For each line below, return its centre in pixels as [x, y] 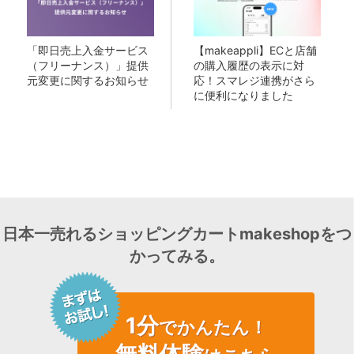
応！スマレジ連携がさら [254, 80]
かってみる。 [177, 256]
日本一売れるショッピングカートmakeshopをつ [177, 233]
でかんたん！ [213, 327]
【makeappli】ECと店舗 [255, 50]
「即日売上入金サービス [87, 50]
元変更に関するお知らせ [87, 80]
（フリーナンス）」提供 [87, 65]
